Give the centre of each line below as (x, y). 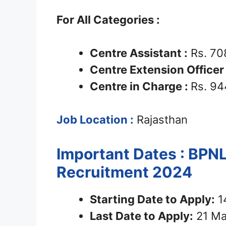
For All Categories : (108, 20)
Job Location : (95, 120)
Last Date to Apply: (142, 216)
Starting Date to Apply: (152, 200)
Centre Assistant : (139, 53)
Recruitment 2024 (124, 172)
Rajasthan (161, 120)
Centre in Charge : (140, 87)
